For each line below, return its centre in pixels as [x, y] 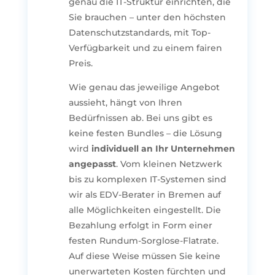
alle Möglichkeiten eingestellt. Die [145, 210]
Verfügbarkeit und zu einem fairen [145, 48]
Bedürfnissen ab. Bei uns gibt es [140, 118]
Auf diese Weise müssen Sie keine [144, 256]
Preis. [80, 63]
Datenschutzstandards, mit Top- [139, 32]
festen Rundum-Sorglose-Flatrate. [143, 240]
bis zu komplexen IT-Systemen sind [147, 179]
